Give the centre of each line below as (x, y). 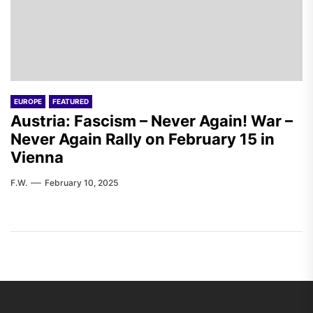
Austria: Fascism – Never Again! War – (152, 121)
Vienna (37, 157)
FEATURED (71, 101)
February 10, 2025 (81, 183)
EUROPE (28, 101)
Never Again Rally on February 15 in (143, 139)
